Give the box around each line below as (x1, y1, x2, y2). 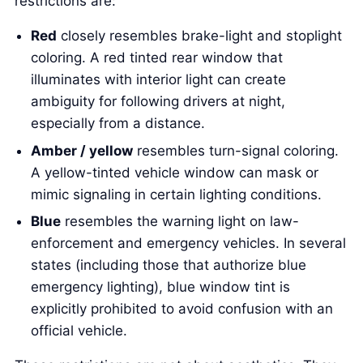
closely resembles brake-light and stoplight (57, 28, 343, 45)
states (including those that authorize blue (31, 257, 307, 274)
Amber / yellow (31, 142, 134, 159)
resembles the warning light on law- (61, 213, 300, 230)
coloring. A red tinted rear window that (31, 49, 284, 66)
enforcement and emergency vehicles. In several (31, 235, 347, 252)
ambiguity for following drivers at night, (31, 93, 286, 110)
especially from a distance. (31, 115, 206, 132)
